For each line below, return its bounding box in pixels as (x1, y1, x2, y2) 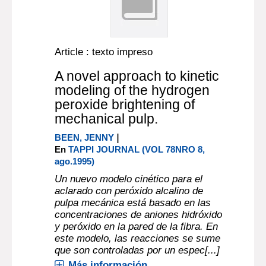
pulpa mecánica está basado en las (55, 197, 211, 208)
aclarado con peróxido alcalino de (55, 185, 204, 197)
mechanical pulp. (55, 111, 159, 126)
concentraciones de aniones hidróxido (55, 209, 223, 220)
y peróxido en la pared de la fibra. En (55, 221, 218, 232)
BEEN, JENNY (55, 132, 115, 142)
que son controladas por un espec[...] (55, 245, 220, 256)
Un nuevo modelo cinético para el (55, 173, 203, 185)
